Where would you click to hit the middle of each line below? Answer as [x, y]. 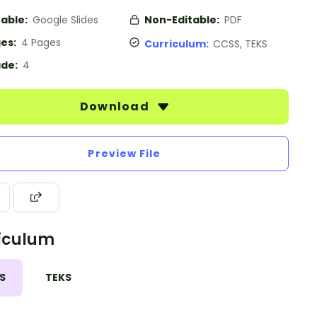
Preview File [125, 154]
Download [116, 106]
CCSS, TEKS [240, 44]
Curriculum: [179, 44]
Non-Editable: [183, 20]
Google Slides [65, 20]
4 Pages [41, 42]
